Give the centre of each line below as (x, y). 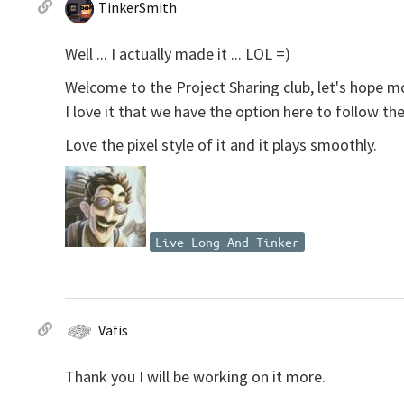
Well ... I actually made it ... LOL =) (178, 54)
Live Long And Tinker (227, 242)
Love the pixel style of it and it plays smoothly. (221, 145)
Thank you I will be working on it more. (195, 376)
